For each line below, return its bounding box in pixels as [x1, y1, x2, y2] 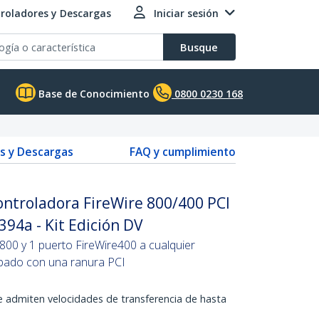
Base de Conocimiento [36, 87, 150, 100]
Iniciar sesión [154, 6, 219, 20]
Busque [180, 40, 218, 54]
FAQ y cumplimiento [130, 144, 236, 159]
